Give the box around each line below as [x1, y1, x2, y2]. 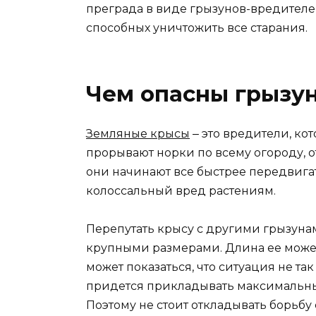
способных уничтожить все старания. [86, 21, 308, 35]
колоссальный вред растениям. [86, 184, 276, 198]
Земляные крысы [86, 127, 190, 141]
